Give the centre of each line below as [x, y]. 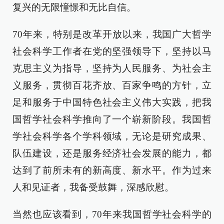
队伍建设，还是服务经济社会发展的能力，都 [112, 153]
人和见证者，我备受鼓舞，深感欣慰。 [93, 187]
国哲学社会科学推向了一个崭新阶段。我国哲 [112, 119]
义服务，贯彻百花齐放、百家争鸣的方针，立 [112, 85]
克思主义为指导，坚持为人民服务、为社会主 [112, 68]
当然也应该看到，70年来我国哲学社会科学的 [112, 214]
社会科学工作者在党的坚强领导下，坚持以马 [112, 51]
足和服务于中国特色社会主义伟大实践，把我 [112, 102]
